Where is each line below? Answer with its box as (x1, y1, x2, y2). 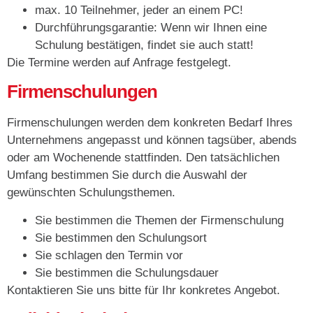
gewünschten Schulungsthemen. (7, 186, 175, 200)
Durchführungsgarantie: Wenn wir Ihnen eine (35, 21, 267, 35)
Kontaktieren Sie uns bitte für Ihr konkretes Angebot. (7, 283, 280, 297)
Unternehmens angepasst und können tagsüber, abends (7, 133, 297, 147)
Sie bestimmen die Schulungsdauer (35, 265, 219, 279)
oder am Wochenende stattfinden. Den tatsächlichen (7, 151, 279, 165)
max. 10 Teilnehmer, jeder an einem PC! (35, 3, 243, 17)
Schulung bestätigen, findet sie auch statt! (35, 38, 254, 52)
